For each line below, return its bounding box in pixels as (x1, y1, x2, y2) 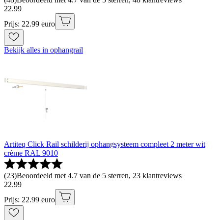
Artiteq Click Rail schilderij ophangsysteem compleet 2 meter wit (4, 140, 205, 149)
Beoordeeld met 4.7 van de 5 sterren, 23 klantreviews (17, 171, 182, 180)
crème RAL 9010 (4, 149, 58, 158)
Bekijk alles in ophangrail (4, 46, 83, 55)
